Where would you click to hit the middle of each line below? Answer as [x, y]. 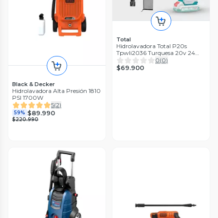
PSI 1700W [28, 98]
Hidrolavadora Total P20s [152, 46]
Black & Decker [34, 84]
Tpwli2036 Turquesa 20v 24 [156, 53]
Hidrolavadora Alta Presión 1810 [56, 91]
